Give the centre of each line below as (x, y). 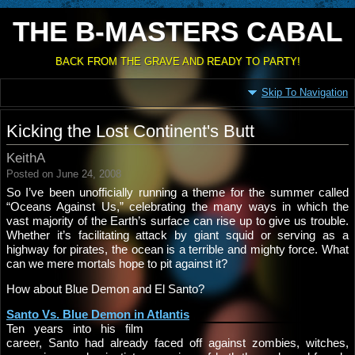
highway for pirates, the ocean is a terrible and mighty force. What (177, 249)
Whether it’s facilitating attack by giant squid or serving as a (177, 235)
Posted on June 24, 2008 (64, 174)
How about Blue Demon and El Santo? (105, 289)
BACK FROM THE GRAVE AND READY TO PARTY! (177, 61)
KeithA (26, 158)
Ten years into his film (75, 328)
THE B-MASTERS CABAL (177, 31)
